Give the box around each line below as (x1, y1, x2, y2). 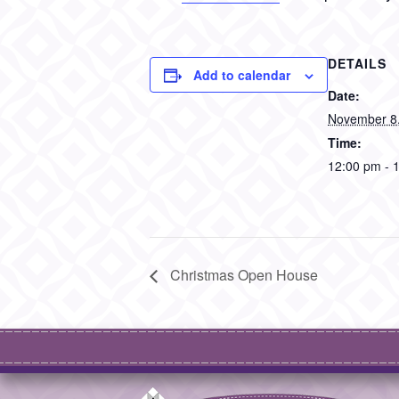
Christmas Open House (167, 264, 318, 285)
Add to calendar (193, 66, 290, 84)
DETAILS (328, 54, 387, 72)
